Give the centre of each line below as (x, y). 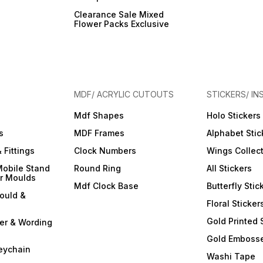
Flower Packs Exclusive (122, 24)
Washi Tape (231, 256)
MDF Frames (100, 133)
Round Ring (98, 168)
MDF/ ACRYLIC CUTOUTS (124, 94)
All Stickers (229, 168)
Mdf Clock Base (107, 186)
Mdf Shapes (99, 115)
